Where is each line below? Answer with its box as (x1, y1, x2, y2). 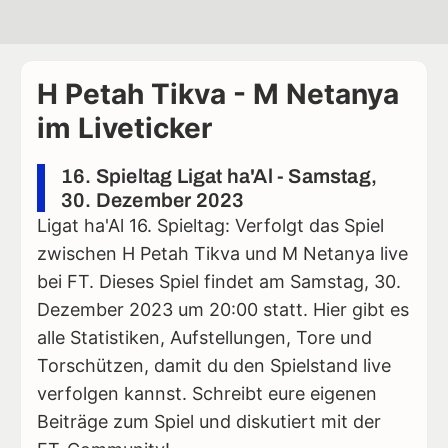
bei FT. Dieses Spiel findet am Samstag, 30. (37, 270, 401, 292)
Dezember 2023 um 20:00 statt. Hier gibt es (37, 298, 409, 320)
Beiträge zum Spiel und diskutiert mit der (37, 410, 381, 432)
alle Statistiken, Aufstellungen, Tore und (37, 326, 372, 348)
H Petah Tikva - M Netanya (37, 77, 399, 111)
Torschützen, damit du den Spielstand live (37, 354, 391, 376)
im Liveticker (37, 111, 212, 145)
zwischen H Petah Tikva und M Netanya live (37, 242, 408, 264)
